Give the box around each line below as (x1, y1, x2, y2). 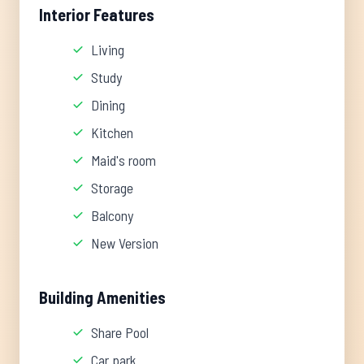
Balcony (91, 206, 133, 224)
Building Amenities (39, 288, 166, 307)
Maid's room (91, 151, 156, 169)
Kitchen (91, 123, 133, 141)
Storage (91, 179, 133, 197)
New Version (91, 234, 158, 252)
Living (91, 41, 124, 58)
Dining (91, 96, 125, 114)
